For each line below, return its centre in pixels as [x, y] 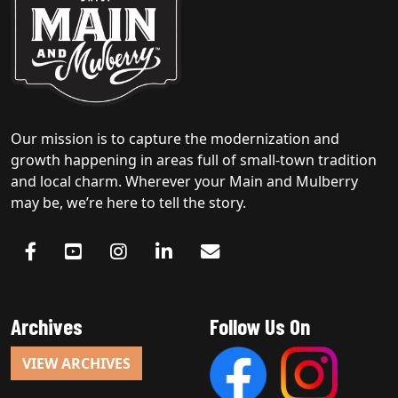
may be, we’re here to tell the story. [128, 202]
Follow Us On [260, 326]
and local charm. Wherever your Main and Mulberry [184, 181]
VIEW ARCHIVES [76, 363]
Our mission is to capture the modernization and [175, 138]
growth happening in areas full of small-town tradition [194, 159]
